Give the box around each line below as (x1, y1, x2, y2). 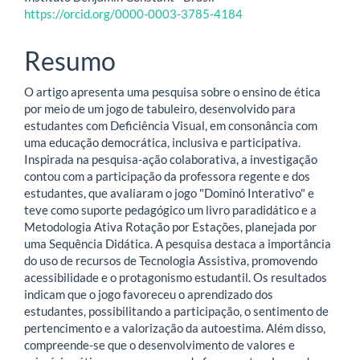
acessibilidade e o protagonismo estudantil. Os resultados (24, 269, 327, 284)
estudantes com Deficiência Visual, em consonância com (24, 117, 317, 133)
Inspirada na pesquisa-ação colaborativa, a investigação (24, 151, 317, 166)
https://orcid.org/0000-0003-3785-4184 (24, 6, 243, 22)
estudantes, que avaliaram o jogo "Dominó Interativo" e (24, 185, 314, 200)
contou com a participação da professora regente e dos (24, 168, 310, 183)
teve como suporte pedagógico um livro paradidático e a (24, 202, 317, 217)
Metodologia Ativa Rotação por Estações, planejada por (24, 219, 317, 234)
